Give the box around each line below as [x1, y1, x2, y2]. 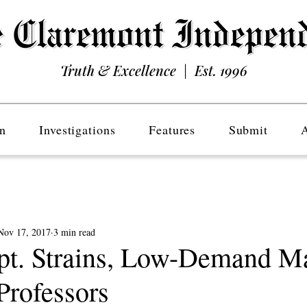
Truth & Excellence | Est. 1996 [60, 61, 247, 79]
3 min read [53, 225, 95, 238]
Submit [228, 121, 269, 138]
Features [149, 121, 196, 138]
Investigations [39, 121, 116, 138]
